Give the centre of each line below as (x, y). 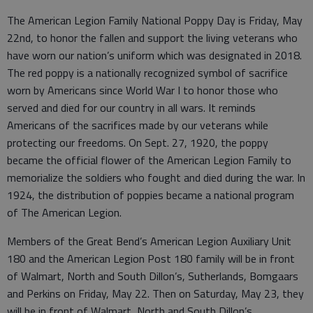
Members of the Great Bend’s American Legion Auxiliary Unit (149, 241)
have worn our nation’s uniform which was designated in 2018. (154, 55)
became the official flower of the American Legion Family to (149, 160)
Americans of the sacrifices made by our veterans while (138, 125)
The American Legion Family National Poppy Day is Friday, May (155, 20)
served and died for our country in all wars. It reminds (131, 108)
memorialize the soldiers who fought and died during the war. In (156, 177)
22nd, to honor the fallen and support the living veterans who (152, 38)
